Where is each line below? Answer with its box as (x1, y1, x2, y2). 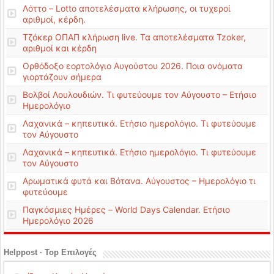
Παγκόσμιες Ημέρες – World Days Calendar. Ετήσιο (23, 204, 230, 215)
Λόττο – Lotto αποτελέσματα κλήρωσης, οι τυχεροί (23, 3, 231, 13)
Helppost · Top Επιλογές (4, 248, 97, 257)
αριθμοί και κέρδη (23, 43, 97, 53)
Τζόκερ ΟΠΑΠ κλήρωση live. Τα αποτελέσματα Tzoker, (23, 32, 246, 42)
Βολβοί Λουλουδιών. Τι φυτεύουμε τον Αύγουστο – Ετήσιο (23, 89, 256, 100)
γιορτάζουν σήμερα (23, 72, 102, 82)
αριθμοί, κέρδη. (23, 14, 86, 24)
